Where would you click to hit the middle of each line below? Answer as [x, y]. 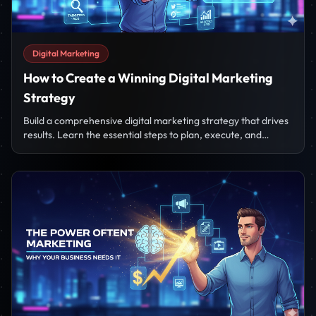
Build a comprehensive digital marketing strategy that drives [156, 121]
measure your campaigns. [80, 149]
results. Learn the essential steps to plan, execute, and [142, 135]
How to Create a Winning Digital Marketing [148, 78]
